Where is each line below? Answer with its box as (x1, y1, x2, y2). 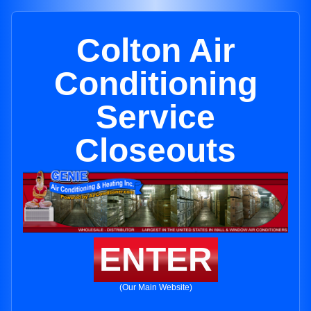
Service (96, 99, 215, 135)
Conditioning (53, 65, 258, 102)
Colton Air (76, 32, 235, 69)
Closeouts (75, 132, 236, 169)
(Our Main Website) (119, 283, 192, 293)
